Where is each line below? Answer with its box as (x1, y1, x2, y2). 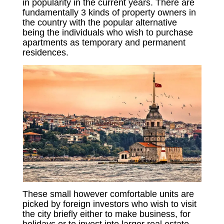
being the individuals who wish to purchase (22, 27, 193, 38)
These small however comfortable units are (22, 189, 194, 199)
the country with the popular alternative (22, 17, 177, 28)
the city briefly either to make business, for (22, 209, 191, 219)
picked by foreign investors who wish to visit (22, 199, 197, 209)
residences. (22, 47, 69, 58)
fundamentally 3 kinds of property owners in (22, 7, 196, 18)
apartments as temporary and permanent (22, 37, 186, 48)
